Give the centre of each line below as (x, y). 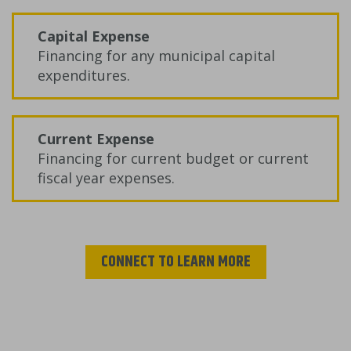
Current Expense (96, 138)
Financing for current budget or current (173, 158)
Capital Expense (94, 36)
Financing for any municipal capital (156, 55)
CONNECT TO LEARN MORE (175, 262)
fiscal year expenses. (106, 177)
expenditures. (84, 75)
